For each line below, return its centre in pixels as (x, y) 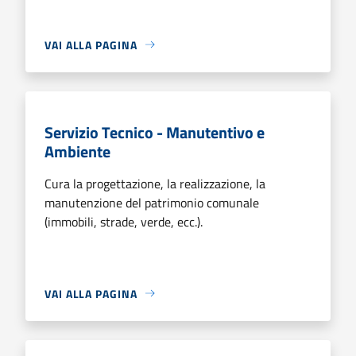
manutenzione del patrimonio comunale (152, 202)
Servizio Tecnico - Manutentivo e (155, 132)
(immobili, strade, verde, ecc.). (124, 221)
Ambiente (77, 151)
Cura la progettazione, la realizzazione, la (155, 183)
